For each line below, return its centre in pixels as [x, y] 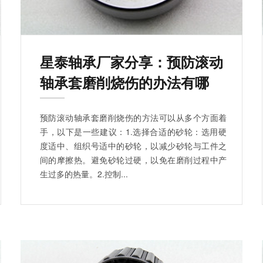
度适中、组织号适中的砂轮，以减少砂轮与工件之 [133, 145]
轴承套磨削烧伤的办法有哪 [124, 82]
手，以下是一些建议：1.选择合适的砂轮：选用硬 [133, 131]
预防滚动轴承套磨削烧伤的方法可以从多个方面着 [133, 117]
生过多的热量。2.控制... [84, 173]
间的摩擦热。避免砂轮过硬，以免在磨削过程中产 [133, 159]
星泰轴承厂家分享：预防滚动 [131, 61]
